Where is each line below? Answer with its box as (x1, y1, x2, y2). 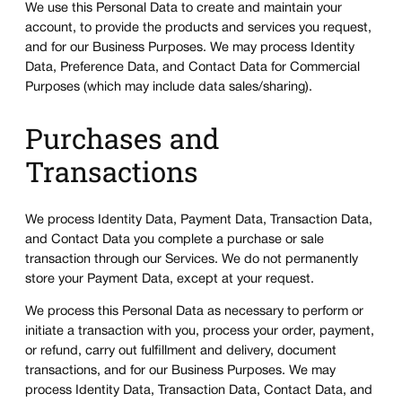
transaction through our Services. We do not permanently (25, 253, 358, 266)
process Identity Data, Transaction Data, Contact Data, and (25, 385, 372, 398)
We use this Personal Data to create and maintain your (25, 3, 342, 14)
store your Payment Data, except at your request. (25, 273, 314, 285)
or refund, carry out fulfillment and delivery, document (25, 345, 336, 358)
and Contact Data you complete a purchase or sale (25, 233, 324, 246)
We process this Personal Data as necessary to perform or (25, 306, 363, 319)
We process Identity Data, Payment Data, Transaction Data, (25, 214, 372, 226)
